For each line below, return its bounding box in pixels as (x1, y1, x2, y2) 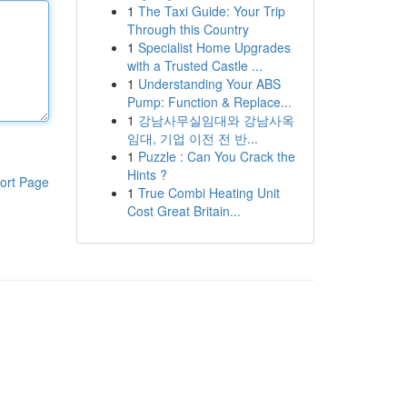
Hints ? (126, 165, 167, 184)
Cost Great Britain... (126, 202, 241, 220)
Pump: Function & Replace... (126, 93, 292, 111)
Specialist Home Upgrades (137, 38, 291, 56)
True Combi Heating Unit (137, 184, 280, 202)
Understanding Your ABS (137, 74, 281, 93)
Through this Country (126, 20, 249, 38)
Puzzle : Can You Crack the (137, 147, 295, 165)
